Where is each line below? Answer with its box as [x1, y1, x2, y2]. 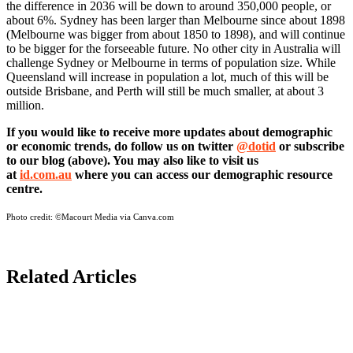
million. [6, 98, 44, 113]
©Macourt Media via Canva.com [55, 213, 174, 222]
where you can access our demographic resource [72, 168, 333, 182]
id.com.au [20, 168, 72, 182]
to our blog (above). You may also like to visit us [6, 154, 258, 168]
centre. [6, 182, 43, 196]
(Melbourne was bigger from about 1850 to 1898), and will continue [6, 28, 345, 42]
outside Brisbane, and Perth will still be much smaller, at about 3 [6, 84, 324, 98]
